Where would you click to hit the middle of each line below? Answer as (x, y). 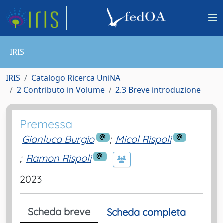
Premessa (46, 124)
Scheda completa (146, 212)
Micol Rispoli (143, 139)
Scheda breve (59, 211)
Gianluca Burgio (58, 139)
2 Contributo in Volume (61, 90)
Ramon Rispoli (58, 158)
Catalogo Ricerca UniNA (76, 78)
